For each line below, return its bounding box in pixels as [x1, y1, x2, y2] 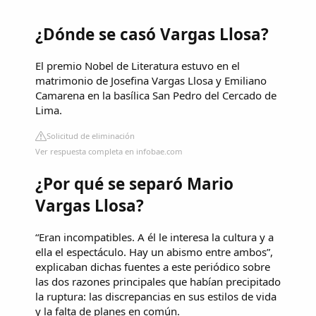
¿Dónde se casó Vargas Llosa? [35, 23, 269, 46]
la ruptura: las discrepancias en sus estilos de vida [35, 288, 276, 303]
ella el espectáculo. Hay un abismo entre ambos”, [35, 244, 273, 259]
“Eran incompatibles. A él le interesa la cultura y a [35, 229, 274, 244]
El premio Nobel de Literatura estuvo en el [35, 59, 240, 73]
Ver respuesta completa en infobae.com [35, 146, 183, 157]
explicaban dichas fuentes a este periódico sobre [35, 259, 270, 274]
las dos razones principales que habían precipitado [35, 274, 281, 288]
